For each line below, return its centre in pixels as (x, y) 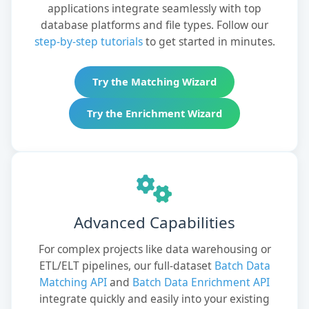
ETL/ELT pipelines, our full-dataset (127, 265)
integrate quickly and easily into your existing (154, 298)
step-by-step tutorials (88, 42)
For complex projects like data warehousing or (154, 249)
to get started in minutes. (209, 42)
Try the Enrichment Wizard (154, 113)
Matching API (73, 282)
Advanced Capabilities (154, 222)
